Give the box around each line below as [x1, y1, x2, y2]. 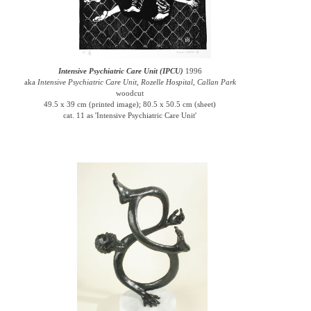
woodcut [116, 89, 144, 97]
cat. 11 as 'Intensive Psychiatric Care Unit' [63, 111, 197, 119]
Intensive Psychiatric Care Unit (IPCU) [58, 67, 183, 75]
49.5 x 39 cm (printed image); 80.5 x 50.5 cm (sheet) [44, 100, 217, 108]
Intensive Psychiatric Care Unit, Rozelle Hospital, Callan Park [37, 78, 236, 86]
